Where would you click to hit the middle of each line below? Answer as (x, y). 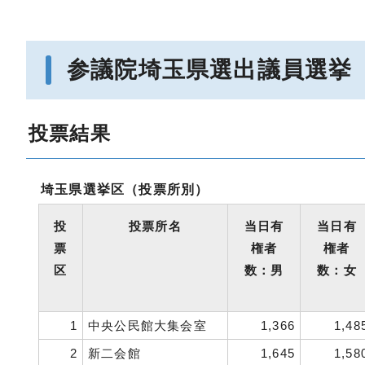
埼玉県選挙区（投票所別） (125, 189)
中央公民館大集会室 (147, 325)
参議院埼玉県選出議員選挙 (210, 70)
